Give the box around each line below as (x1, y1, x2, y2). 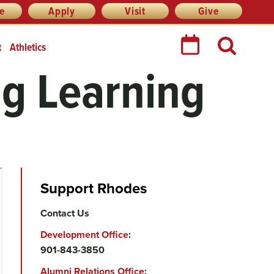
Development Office (40, 228, 128, 242)
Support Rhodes (40, 177, 147, 199)
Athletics (10, 39, 46, 55)
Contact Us (40, 206, 89, 220)
